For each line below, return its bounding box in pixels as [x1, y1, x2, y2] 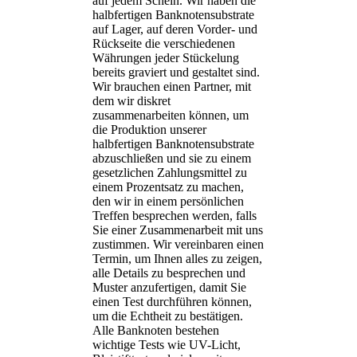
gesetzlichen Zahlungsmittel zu [92, 165, 247, 179]
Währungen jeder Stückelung [92, 50, 239, 65]
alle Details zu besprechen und [92, 265, 245, 280]
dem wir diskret [92, 93, 171, 108]
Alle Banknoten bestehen [92, 323, 219, 337]
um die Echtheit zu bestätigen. [92, 308, 243, 323]
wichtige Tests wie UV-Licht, [92, 337, 241, 351]
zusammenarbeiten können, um [92, 108, 249, 122]
